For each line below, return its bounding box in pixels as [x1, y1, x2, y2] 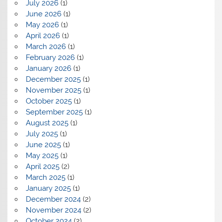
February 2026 [25, 53, 75, 62]
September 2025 [25, 108, 83, 117]
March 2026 [25, 42, 66, 52]
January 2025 [25, 184, 71, 193]
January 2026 [25, 64, 71, 73]
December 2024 [25, 195, 81, 204]
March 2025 [25, 173, 65, 182]
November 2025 [25, 86, 81, 95]
